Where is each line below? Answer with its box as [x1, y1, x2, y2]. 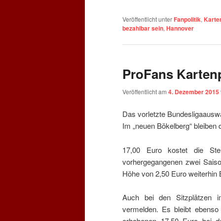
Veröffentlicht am [122, 87, 168, 96]
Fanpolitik [174, 14, 201, 24]
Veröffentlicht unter [122, 14, 172, 23]
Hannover [166, 23, 194, 33]
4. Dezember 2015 [168, 87, 219, 97]
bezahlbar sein [122, 23, 163, 33]
